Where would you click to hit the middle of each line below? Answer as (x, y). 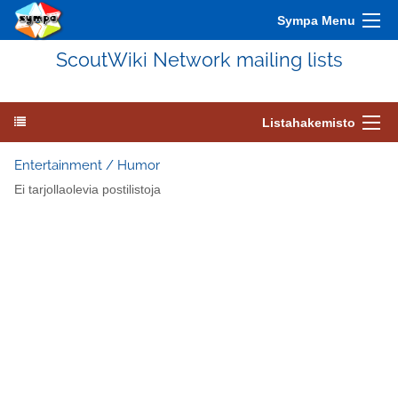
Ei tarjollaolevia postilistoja (88, 190)
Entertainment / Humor (87, 165)
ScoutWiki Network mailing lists (199, 60)
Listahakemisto (309, 123)
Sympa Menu (316, 20)
